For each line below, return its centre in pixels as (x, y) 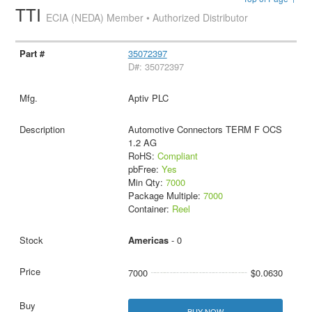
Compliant (177, 155)
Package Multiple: (165, 195)
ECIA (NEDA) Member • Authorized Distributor (147, 17)
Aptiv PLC (148, 97)
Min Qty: (147, 182)
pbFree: (145, 169)
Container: (150, 208)
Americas (148, 240)
